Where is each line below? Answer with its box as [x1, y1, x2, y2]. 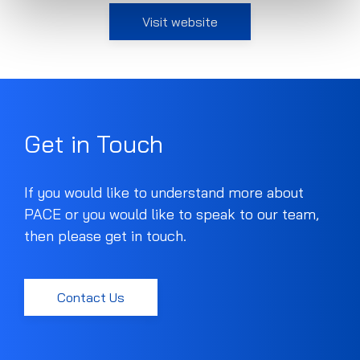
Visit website [142, 14, 218, 31]
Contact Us [57, 289, 125, 306]
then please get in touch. [24, 227, 186, 246]
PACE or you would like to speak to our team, [24, 205, 319, 224]
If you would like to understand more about [24, 183, 304, 202]
